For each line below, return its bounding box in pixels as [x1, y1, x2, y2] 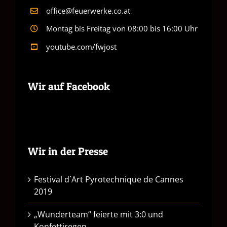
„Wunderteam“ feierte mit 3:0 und [34, 208, 163, 220]
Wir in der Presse [28, 144, 108, 158]
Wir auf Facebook [28, 80, 110, 93]
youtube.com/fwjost [46, 41, 117, 52]
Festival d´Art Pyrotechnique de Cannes [34, 173, 183, 185]
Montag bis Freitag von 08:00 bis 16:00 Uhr [46, 23, 198, 34]
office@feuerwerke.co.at [46, 5, 130, 16]
